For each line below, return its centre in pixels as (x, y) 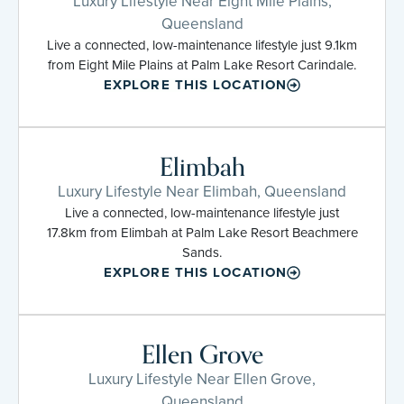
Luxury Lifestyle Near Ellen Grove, (202, 379)
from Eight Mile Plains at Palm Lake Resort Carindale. (202, 64)
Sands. (202, 252)
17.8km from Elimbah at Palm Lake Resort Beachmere (202, 232)
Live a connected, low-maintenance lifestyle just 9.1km (202, 45)
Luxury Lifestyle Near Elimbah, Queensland (202, 191)
